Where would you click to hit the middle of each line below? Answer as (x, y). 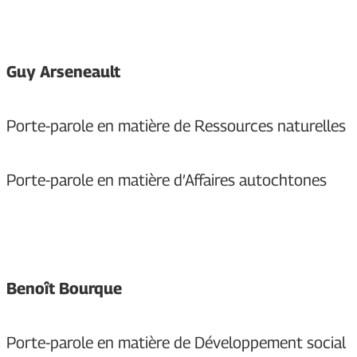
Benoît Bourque (64, 289)
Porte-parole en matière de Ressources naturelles (176, 126)
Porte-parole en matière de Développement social (176, 343)
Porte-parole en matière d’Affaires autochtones (167, 180)
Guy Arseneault (63, 72)
